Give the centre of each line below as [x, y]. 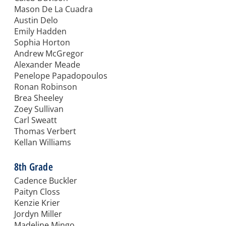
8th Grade [34, 167]
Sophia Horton [42, 43]
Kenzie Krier [37, 203]
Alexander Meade [47, 65]
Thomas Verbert [45, 131]
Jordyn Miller [38, 214]
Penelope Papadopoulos [61, 76]
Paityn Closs [37, 192]
